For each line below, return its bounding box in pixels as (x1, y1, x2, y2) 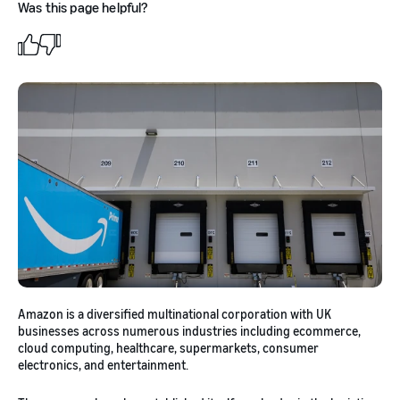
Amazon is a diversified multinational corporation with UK (18, 306, 331, 322)
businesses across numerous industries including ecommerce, (18, 323, 361, 339)
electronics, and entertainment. (18, 357, 188, 373)
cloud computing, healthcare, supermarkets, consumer (18, 340, 319, 356)
